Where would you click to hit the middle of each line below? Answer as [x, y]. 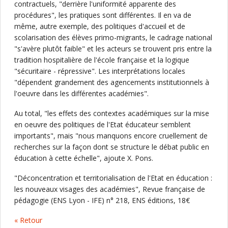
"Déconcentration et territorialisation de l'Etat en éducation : [113, 178]
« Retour [28, 220]
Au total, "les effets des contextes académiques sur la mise [112, 113]
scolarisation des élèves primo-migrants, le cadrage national [113, 37]
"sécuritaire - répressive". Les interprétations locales [100, 71]
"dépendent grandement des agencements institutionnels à [112, 82]
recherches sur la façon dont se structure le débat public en [112, 147]
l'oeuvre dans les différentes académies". [81, 93]
